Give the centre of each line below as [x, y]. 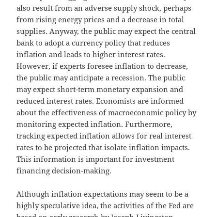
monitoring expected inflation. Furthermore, [95, 124]
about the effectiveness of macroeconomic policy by [107, 112]
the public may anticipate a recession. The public [101, 77]
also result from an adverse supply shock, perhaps [104, 8]
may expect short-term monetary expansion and [100, 89]
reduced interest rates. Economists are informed [100, 101]
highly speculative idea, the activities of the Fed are [105, 205]
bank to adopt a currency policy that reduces [93, 42]
